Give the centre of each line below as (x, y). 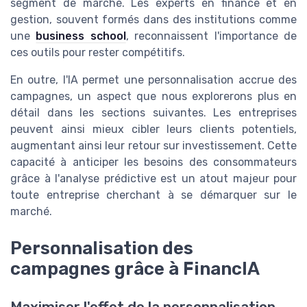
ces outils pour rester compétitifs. (98, 52)
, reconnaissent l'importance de (211, 36)
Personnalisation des (102, 248)
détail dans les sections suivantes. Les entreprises (153, 112)
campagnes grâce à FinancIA (135, 269)
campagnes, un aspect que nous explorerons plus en (153, 96)
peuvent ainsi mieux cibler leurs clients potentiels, (153, 129)
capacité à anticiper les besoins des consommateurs (153, 162)
